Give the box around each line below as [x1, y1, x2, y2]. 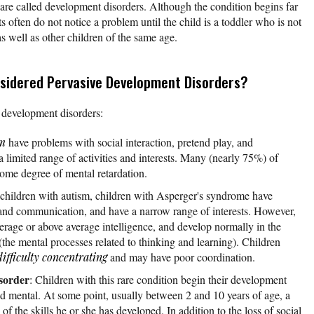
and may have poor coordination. [107, 249, 255, 264]
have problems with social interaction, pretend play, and [6, 134, 253, 149]
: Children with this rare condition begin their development [29, 271, 287, 287]
